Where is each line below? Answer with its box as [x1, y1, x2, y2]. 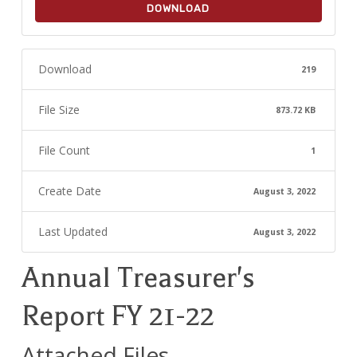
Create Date [37, 183, 101, 198]
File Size [37, 102, 80, 117]
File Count [37, 143, 90, 158]
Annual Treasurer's [21, 261, 255, 294]
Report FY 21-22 [21, 300, 214, 332]
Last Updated [37, 224, 108, 239]
